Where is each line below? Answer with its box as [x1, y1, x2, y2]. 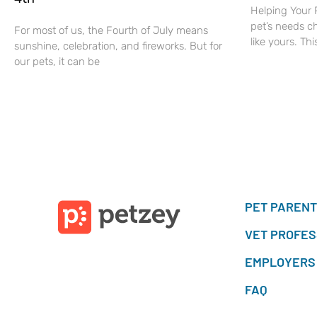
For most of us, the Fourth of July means [14, 24, 208, 38]
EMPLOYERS [245, 253, 316, 270]
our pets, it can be [14, 55, 100, 69]
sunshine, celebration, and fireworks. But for [14, 40, 222, 53]
